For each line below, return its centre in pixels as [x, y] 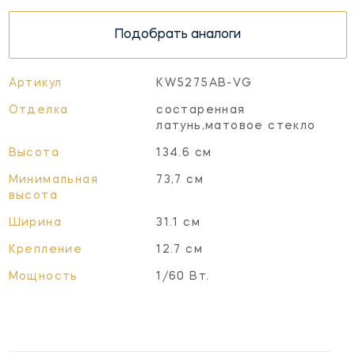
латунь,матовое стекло [236, 126]
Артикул [35, 83]
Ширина [35, 222]
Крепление [46, 249]
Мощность [43, 276]
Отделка [38, 110]
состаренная [201, 110]
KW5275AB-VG [204, 83]
